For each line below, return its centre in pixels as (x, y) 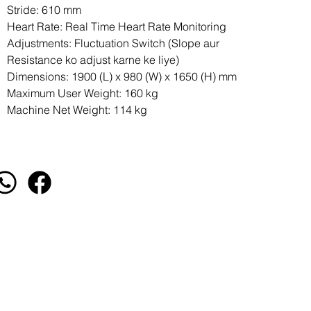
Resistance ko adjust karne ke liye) (93, 60)
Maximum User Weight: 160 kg (83, 93)
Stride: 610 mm (44, 10)
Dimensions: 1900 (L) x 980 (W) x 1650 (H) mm (122, 76)
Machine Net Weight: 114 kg (77, 110)
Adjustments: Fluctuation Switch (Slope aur (114, 43)
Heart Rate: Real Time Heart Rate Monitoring (117, 26)
